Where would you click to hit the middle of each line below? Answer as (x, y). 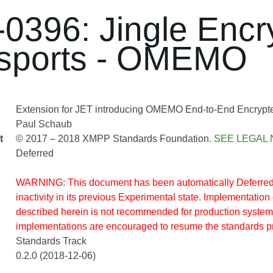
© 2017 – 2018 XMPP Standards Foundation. (115, 139)
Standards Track (51, 241)
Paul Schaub (44, 124)
